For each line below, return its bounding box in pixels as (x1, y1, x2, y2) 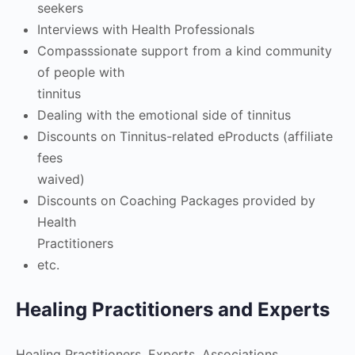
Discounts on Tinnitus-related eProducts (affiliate (37, 128, 333, 144)
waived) (37, 171, 85, 187)
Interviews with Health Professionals (37, 21, 254, 37)
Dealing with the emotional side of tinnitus (37, 107, 291, 123)
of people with (37, 64, 124, 80)
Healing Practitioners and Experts (16, 298, 330, 321)
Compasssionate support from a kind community (37, 43, 332, 59)
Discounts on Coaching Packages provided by (37, 193, 315, 208)
